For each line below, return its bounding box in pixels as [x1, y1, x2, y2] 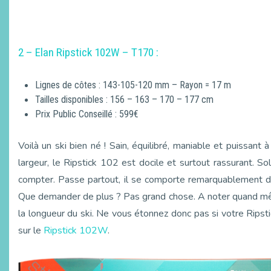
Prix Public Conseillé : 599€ [35, 108, 139, 120]
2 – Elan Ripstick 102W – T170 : [18, 45, 158, 60]
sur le [18, 224, 44, 238]
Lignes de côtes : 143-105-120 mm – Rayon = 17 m [35, 79, 231, 91]
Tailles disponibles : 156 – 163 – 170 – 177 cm [35, 94, 214, 106]
